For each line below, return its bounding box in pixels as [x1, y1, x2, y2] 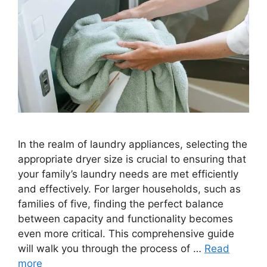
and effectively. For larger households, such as [18, 182, 241, 195]
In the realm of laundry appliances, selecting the [18, 138, 247, 150]
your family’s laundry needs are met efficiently [18, 167, 238, 180]
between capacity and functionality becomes [18, 212, 233, 225]
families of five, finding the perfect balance [18, 197, 223, 210]
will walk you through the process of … [18, 242, 204, 254]
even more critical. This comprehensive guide [18, 227, 234, 240]
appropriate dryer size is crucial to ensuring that [18, 153, 246, 165]
